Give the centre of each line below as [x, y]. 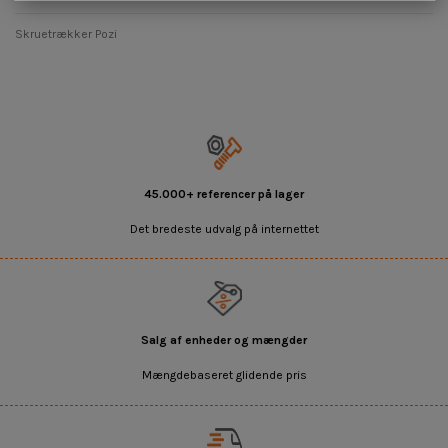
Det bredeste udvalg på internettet [224, 228]
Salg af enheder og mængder [224, 340]
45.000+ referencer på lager [224, 194]
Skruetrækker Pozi [66, 34]
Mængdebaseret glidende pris [224, 375]
